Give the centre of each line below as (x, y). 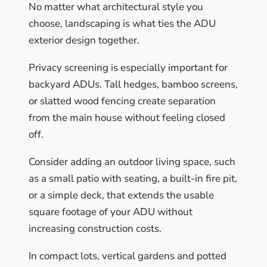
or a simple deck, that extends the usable (121, 195)
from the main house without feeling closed (127, 117)
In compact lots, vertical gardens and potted (128, 256)
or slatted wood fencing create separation (122, 101)
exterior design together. (84, 40)
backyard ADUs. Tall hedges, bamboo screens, (133, 84)
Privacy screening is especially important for (128, 67)
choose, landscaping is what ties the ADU (122, 23)
